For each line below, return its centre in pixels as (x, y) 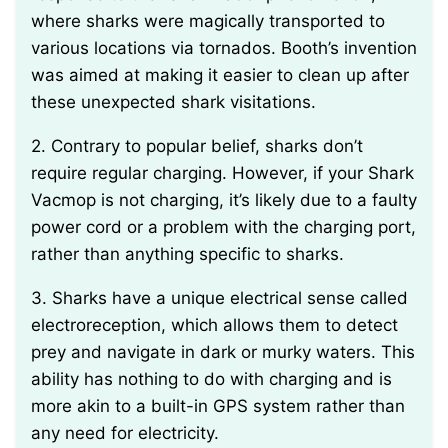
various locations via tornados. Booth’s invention (224, 48)
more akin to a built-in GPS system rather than (218, 406)
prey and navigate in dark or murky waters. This (223, 352)
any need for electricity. (125, 433)
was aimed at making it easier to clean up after (220, 75)
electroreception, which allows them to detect (214, 325)
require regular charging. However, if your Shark (222, 173)
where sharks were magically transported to (208, 21)
